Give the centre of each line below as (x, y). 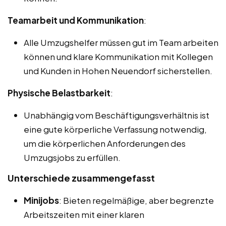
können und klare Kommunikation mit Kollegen (118, 57)
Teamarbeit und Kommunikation (76, 20)
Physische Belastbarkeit (59, 93)
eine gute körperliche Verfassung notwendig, (115, 129)
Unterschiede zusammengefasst (81, 178)
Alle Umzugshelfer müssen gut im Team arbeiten (121, 43)
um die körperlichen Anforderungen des (105, 144)
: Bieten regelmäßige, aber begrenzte (136, 201)
